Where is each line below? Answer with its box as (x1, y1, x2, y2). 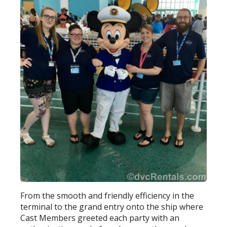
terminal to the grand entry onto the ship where (20, 201, 204, 213)
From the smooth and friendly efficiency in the (20, 190, 195, 202)
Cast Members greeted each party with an (20, 212, 180, 224)
